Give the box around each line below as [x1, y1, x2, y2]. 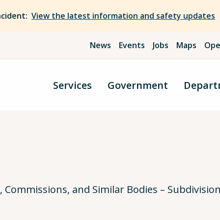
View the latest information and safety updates [31, 10, 215, 21]
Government [108, 78, 168, 92]
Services [53, 78, 92, 92]
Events [119, 40, 145, 51]
